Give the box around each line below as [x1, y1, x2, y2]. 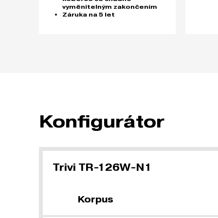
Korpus [78, 194, 113, 205]
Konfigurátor [39, 110, 164, 133]
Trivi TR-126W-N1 [53, 161, 152, 174]
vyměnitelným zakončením [62, 3, 157, 11]
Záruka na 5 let [62, 11, 115, 18]
